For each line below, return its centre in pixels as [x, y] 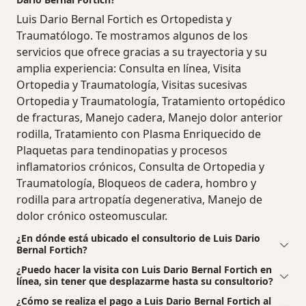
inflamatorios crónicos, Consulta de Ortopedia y [140, 166]
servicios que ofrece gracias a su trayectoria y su [142, 52]
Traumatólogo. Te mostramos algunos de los [132, 35]
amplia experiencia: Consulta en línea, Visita [129, 68]
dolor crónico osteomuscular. [92, 215]
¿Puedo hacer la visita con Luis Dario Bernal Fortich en [144, 269]
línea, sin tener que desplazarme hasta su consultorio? [145, 281]
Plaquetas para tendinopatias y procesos [122, 150]
